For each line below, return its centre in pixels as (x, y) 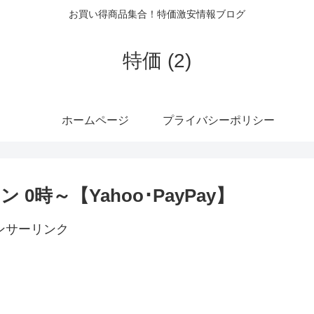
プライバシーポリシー (219, 120)
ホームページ (95, 120)
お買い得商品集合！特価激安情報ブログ (157, 14)
